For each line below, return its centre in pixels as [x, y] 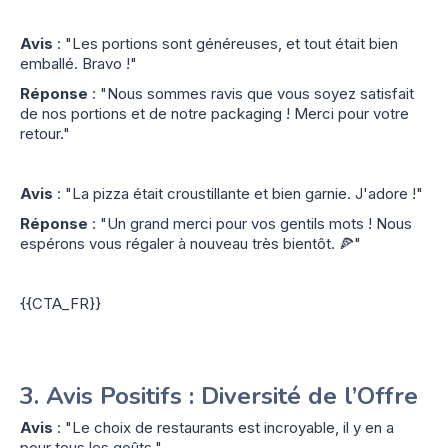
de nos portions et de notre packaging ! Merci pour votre [214, 113]
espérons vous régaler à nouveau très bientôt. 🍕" [190, 243]
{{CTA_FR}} [60, 303]
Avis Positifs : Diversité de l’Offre [232, 395]
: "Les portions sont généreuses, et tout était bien [225, 43]
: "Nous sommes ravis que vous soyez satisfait [251, 93]
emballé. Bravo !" [78, 63]
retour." [45, 133]
